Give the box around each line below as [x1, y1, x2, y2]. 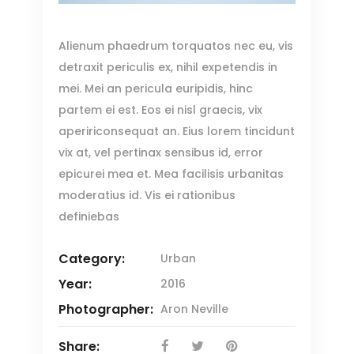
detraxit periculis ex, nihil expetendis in [58, 58, 277, 75]
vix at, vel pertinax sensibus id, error [58, 144, 263, 160]
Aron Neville [160, 300, 228, 317]
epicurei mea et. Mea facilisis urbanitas [58, 165, 284, 182]
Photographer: [58, 299, 153, 318]
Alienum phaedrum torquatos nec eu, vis [58, 37, 293, 54]
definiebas [58, 208, 119, 224]
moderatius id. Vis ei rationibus [58, 186, 235, 203]
